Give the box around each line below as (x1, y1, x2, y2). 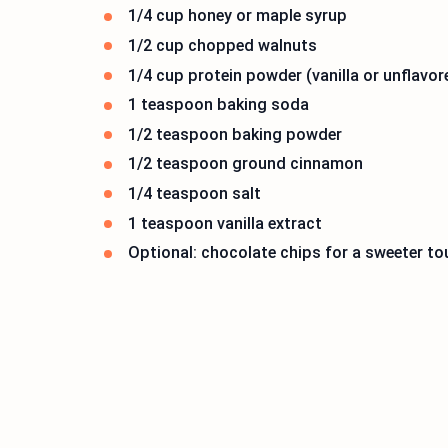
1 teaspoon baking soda (128, 95, 309, 115)
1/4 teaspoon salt (128, 183, 261, 203)
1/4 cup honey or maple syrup (128, 6, 347, 26)
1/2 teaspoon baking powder (128, 124, 342, 144)
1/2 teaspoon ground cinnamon (128, 154, 363, 174)
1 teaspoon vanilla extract (128, 213, 322, 233)
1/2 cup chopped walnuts (128, 35, 317, 55)
